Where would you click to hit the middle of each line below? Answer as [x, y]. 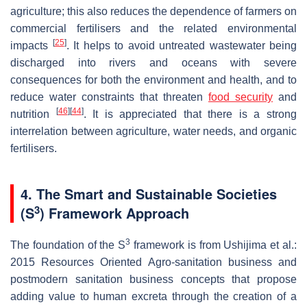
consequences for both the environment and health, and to [153, 80]
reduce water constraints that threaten [109, 97]
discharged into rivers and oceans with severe [153, 63]
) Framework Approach [114, 213]
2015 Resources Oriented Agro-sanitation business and [153, 262]
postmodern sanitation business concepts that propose [153, 280]
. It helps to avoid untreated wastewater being [181, 46]
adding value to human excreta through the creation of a [153, 297]
